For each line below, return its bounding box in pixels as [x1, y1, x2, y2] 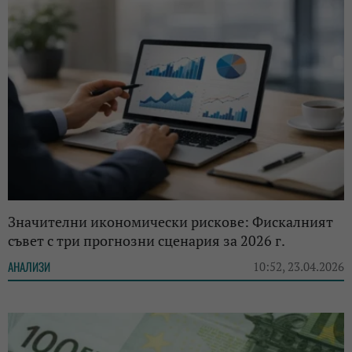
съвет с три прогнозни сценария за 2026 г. [8, 230, 285, 250]
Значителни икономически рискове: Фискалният [8, 211, 333, 231]
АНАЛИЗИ [8, 257, 50, 275]
